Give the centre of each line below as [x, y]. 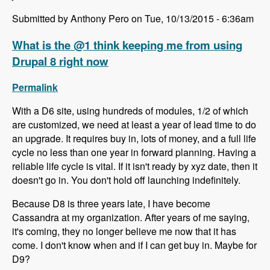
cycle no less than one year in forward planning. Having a [134, 152]
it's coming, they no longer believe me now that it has [124, 231]
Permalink [35, 87]
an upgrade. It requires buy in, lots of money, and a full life [134, 139]
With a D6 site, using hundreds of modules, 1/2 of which [130, 111]
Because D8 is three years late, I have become [111, 204]
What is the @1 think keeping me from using [127, 45]
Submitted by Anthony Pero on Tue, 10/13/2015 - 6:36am [133, 18]
